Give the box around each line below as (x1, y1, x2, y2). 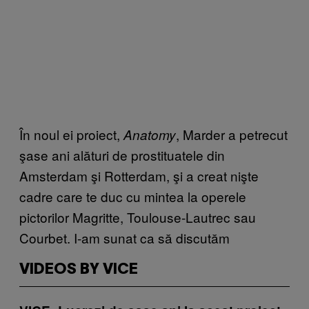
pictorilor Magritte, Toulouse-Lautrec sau (19, 207, 256, 226)
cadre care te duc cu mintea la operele (19, 186, 246, 206)
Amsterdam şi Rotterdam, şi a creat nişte (19, 166, 259, 185)
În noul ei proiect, (19, 124, 123, 143)
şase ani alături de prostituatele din (19, 145, 225, 164)
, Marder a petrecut (176, 124, 288, 143)
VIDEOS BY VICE (19, 262, 138, 277)
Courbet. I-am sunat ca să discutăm (19, 228, 230, 247)
